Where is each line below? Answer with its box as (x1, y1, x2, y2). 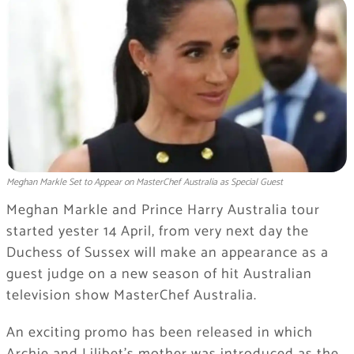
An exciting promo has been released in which (6, 321, 313, 345)
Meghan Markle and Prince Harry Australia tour (6, 198, 320, 223)
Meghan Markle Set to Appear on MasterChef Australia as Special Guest (6, 175, 283, 190)
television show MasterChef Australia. (6, 284, 257, 308)
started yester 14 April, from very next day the (6, 220, 309, 244)
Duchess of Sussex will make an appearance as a (6, 241, 329, 265)
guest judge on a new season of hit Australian (6, 262, 312, 287)
